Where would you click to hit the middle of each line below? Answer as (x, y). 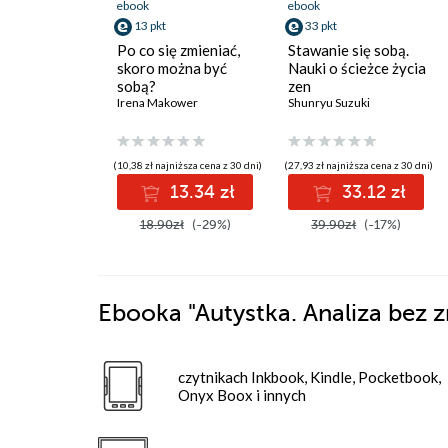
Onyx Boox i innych (242, 395)
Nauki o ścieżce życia (357, 68)
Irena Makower (157, 102)
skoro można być (172, 68)
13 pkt (150, 25)
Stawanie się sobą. (349, 50)
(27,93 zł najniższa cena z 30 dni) (359, 165)
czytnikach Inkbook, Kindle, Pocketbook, (309, 377)
